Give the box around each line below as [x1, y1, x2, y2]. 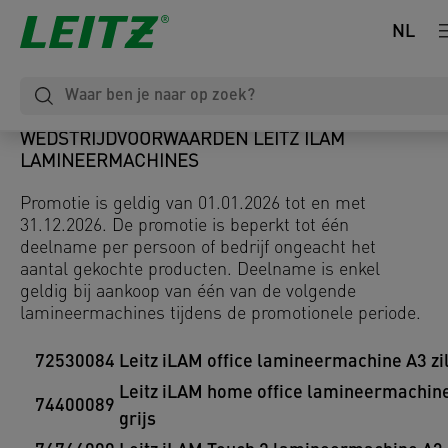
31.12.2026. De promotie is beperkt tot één [20, 217, 349, 236]
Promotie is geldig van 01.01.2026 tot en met [20, 195, 366, 214]
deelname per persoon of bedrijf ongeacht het [20, 239, 376, 258]
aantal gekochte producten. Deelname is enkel [20, 261, 380, 280]
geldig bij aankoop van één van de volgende [20, 283, 356, 302]
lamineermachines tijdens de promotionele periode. [20, 305, 421, 324]
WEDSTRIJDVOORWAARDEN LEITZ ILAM [20, 131, 345, 150]
